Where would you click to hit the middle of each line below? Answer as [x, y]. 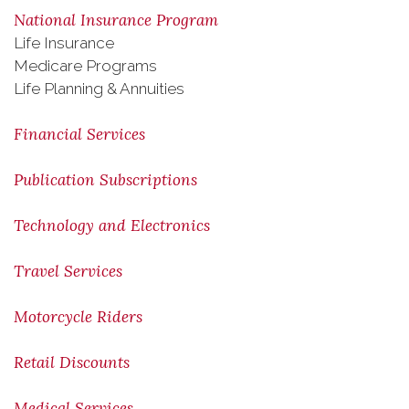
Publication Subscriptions [105, 180]
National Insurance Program [116, 20]
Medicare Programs [85, 66]
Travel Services [68, 271]
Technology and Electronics [112, 225]
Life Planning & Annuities [101, 89]
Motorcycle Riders [78, 317]
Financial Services [79, 134]
